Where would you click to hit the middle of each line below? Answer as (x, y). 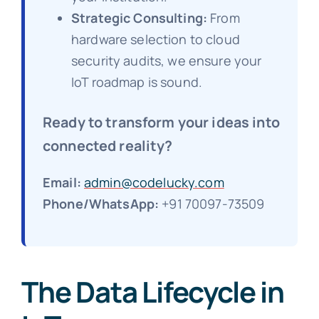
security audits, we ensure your (166, 60)
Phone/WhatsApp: (101, 203)
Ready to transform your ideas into (161, 122)
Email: (62, 182)
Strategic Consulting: (139, 17)
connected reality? (108, 145)
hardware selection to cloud (155, 39)
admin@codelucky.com (154, 182)
